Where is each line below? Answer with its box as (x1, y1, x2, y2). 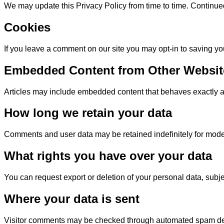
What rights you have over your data (4, 149, 212, 163)
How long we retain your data (4, 106, 172, 120)
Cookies (4, 20, 50, 34)
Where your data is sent (4, 192, 139, 206)
